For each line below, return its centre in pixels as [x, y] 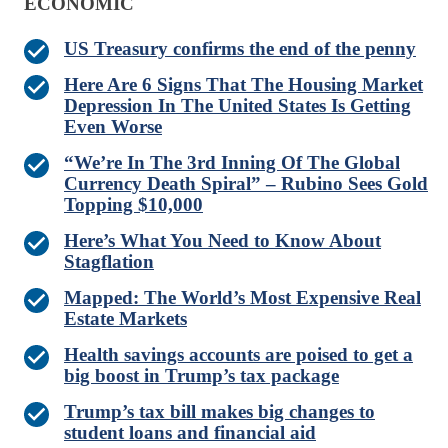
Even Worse [113, 127]
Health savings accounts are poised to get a [238, 355]
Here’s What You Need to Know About [222, 241]
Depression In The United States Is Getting [237, 106]
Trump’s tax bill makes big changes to [219, 412]
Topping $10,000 [133, 205]
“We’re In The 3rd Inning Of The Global [232, 163]
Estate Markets [125, 319]
